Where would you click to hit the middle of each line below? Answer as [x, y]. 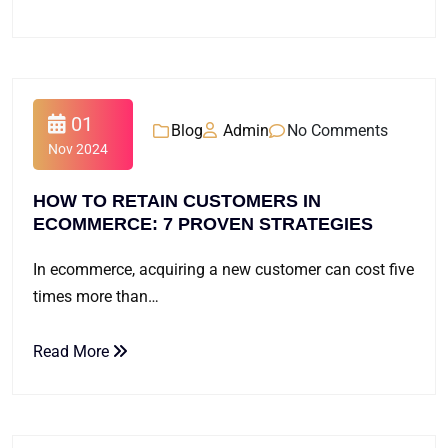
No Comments [337, 130]
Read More [73, 351]
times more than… [96, 296]
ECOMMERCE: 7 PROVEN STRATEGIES [203, 224]
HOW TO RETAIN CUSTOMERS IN [177, 201]
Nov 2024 [78, 149]
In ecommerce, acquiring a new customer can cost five [223, 269]
